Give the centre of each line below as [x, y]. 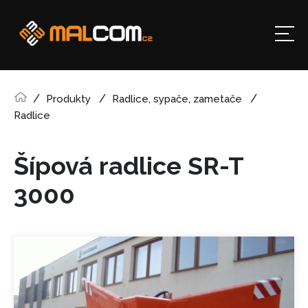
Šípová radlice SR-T [129, 166]
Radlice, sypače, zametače [177, 99]
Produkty [68, 99]
